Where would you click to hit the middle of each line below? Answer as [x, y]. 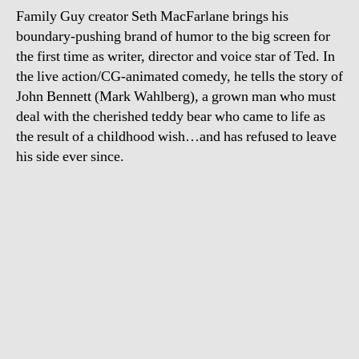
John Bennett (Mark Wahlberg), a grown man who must [176, 96]
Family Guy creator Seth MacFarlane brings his [152, 16]
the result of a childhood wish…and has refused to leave [176, 136]
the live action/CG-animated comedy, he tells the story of [179, 76]
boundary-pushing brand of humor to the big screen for [173, 36]
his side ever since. [70, 156]
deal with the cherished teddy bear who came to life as [171, 116]
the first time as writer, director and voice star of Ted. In [175, 56]
